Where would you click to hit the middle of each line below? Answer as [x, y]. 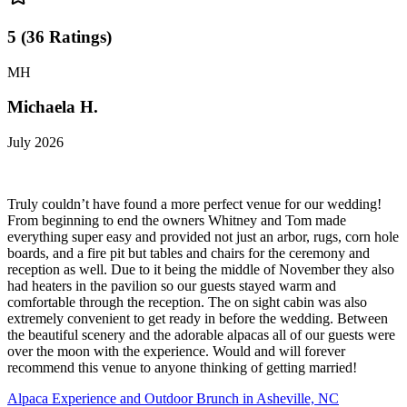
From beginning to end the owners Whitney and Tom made [177, 221]
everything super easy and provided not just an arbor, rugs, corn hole [203, 237]
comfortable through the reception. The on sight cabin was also [187, 303]
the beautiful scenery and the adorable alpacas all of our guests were [201, 335]
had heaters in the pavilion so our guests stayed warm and [172, 286]
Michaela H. [53, 107]
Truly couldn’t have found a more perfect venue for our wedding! [194, 204]
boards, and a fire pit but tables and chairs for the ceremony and [189, 253]
